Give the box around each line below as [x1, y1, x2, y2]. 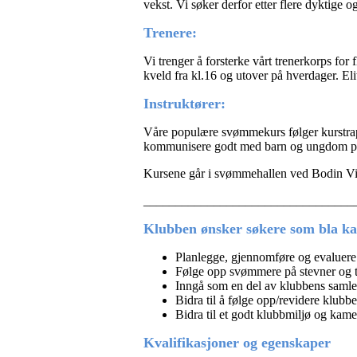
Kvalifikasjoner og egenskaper [143, 335, 331, 351]
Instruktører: [143, 96, 226, 112]
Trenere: [143, 25, 197, 41]
